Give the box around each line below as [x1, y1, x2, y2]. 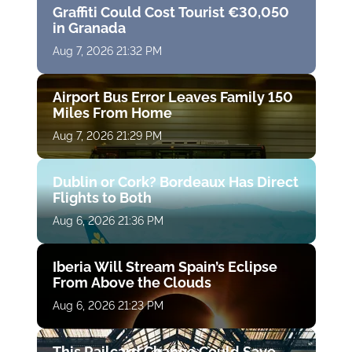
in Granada [52, 20, 126, 37]
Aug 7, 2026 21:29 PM [52, 130, 162, 143]
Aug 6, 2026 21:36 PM [52, 214, 163, 228]
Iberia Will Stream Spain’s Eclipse [52, 258, 277, 276]
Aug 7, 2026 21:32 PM [52, 45, 162, 58]
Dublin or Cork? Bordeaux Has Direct [52, 174, 299, 191]
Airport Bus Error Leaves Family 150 [52, 89, 293, 106]
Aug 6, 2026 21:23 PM [52, 299, 163, 313]
